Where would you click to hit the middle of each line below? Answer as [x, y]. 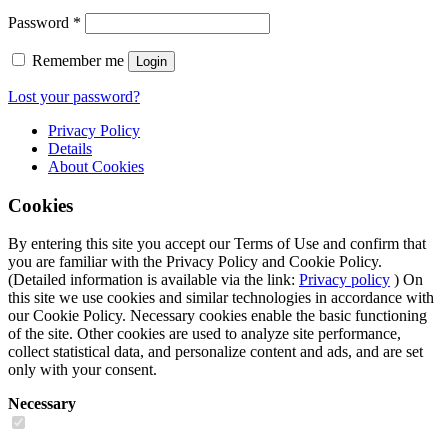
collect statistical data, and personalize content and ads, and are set [215, 352]
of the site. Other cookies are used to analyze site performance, [204, 334]
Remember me [78, 60]
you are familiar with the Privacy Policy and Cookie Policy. [195, 262]
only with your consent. [82, 370]
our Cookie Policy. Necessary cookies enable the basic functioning [217, 316]
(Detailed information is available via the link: [153, 280]
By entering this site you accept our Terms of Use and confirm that [217, 244]
